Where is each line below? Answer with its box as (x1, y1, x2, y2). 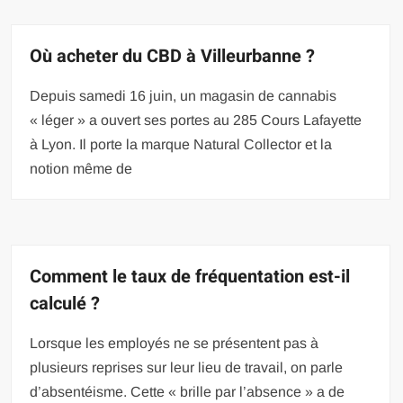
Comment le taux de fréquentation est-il (30, 263, 351, 290)
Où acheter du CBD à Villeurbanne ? (30, 42, 316, 69)
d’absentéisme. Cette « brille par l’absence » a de (30, 383, 345, 399)
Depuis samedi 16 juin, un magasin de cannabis (30, 87, 337, 103)
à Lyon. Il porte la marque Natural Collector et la (30, 136, 333, 152)
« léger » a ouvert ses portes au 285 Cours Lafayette (30, 112, 363, 128)
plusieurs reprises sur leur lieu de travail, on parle (30, 359, 344, 375)
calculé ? (30, 290, 101, 317)
